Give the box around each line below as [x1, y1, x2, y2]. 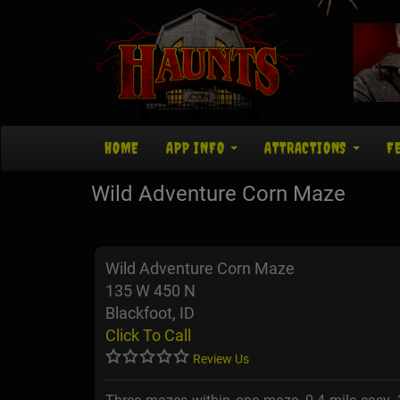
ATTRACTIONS [264, 138, 352, 158]
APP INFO [166, 138, 229, 158]
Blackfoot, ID [105, 304, 195, 323]
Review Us [193, 352, 249, 367]
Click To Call [105, 326, 191, 346]
